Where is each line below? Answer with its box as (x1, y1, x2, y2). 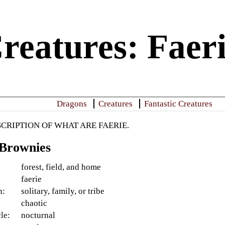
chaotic (21, 198, 48, 208)
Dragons (57, 99, 87, 109)
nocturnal (21, 210, 56, 220)
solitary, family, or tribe (21, 186, 105, 196)
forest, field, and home (21, 162, 101, 172)
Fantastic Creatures (144, 99, 213, 109)
